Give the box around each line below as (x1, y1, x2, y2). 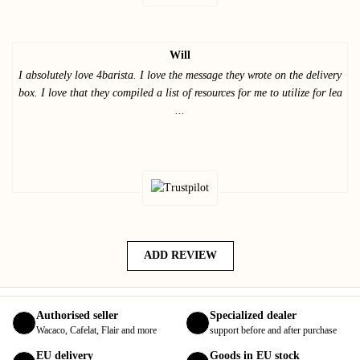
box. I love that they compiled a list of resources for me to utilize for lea (18, 86, 342, 99)
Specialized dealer (210, 309, 297, 321)
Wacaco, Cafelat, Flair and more (36, 324, 157, 336)
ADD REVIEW (143, 249, 217, 262)
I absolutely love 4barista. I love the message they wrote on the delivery (18, 68, 342, 81)
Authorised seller (36, 309, 118, 321)
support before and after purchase (210, 324, 337, 336)
